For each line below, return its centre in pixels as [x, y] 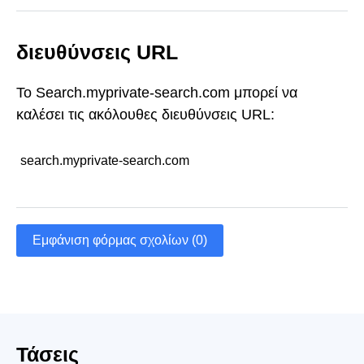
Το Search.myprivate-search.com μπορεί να [157, 92]
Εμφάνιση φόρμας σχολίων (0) [120, 240]
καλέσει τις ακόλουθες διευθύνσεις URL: [145, 114]
